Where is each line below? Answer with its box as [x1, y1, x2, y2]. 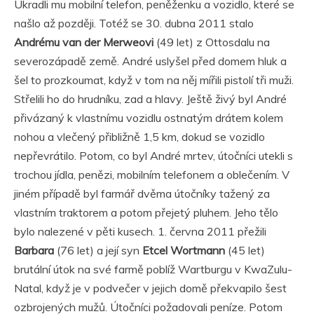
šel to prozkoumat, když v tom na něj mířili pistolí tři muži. [14, 73, 294, 88]
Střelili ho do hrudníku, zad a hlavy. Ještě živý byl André [14, 92, 287, 107]
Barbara [14, 243, 54, 258]
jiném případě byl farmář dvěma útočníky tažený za [14, 186, 270, 201]
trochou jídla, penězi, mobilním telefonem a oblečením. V [14, 168, 289, 182]
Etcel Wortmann [142, 243, 225, 258]
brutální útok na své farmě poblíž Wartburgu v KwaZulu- [14, 262, 292, 277]
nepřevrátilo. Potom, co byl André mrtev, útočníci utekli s [14, 149, 293, 163]
